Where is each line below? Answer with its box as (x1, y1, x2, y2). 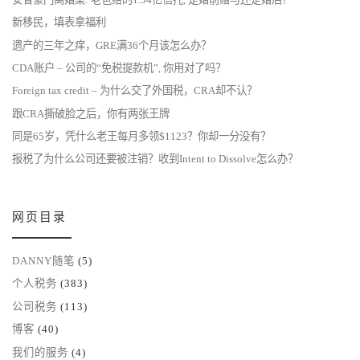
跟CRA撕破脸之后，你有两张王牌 (12, 107, 170, 120)
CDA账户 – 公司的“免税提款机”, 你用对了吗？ (12, 62, 226, 75)
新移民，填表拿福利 (12, 16, 106, 29)
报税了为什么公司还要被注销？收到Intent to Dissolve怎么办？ (12, 153, 298, 166)
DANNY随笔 (12, 255, 75, 268)
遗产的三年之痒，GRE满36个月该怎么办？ (12, 39, 211, 51)
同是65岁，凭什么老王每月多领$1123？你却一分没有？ (12, 130, 271, 143)
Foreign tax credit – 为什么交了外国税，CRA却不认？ (12, 84, 257, 97)
